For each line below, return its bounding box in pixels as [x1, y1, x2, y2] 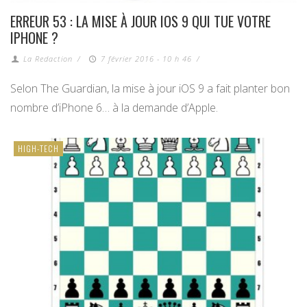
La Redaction [23, 53, 73, 64]
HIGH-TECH [18, 143, 59, 155]
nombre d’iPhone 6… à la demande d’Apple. [10, 100, 218, 116]
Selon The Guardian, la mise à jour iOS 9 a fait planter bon [10, 81, 290, 97]
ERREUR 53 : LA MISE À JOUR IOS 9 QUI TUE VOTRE [10, 11, 271, 32]
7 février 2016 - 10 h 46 [100, 53, 192, 64]
